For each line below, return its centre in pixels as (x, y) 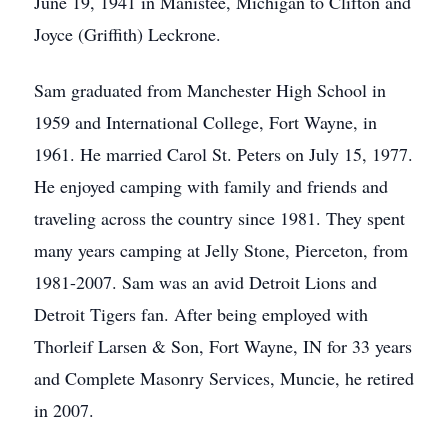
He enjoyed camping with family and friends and (211, 186)
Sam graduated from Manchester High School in (210, 90)
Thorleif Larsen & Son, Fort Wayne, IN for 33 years (223, 346)
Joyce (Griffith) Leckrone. (127, 34)
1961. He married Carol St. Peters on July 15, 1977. (223, 154)
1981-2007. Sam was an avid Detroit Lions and (205, 282)
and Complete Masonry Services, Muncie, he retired (224, 378)
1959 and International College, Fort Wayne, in (205, 122)
